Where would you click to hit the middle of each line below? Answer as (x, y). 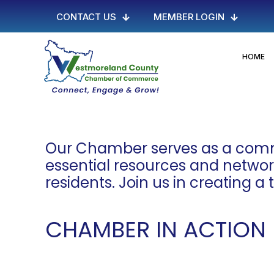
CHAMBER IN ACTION (156, 229)
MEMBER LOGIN (189, 17)
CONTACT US (87, 17)
